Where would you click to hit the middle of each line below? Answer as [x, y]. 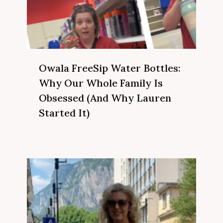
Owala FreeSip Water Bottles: [110, 68]
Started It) [64, 112]
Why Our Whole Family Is [101, 83]
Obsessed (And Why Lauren [105, 98]
